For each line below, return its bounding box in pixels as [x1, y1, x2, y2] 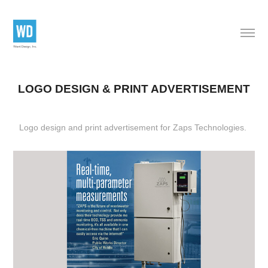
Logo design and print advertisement [19, 122, 158, 132]
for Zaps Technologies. [158, 122, 249, 132]
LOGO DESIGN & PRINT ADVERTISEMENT [18, 82, 250, 95]
